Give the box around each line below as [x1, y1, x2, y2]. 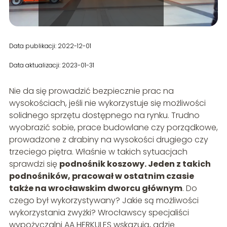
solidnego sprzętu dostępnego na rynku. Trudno [9, 109, 200, 122]
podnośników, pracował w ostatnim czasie [9, 170, 194, 182]
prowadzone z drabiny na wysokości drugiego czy [9, 134, 208, 146]
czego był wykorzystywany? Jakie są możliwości [9, 195, 199, 207]
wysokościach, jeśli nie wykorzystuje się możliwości [9, 97, 206, 109]
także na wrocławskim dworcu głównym [9, 182, 182, 195]
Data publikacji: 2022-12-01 [9, 42, 91, 51]
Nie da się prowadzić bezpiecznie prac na [9, 85, 174, 97]
